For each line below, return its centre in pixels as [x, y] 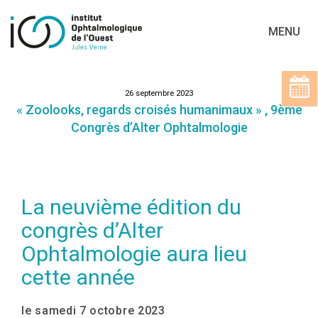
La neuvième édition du [131, 207]
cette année [78, 277]
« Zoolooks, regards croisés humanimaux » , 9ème [159, 109]
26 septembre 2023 [159, 93]
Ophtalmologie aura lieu [134, 254]
